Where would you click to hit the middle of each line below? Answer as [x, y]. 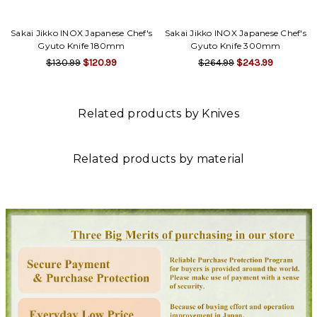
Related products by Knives [158, 114]
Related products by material [158, 159]
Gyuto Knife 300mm [236, 46]
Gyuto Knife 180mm [81, 46]
